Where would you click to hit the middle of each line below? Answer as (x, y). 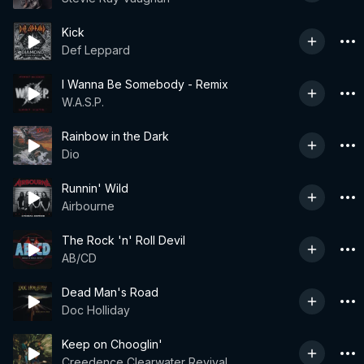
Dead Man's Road (110, 292)
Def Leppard (96, 50)
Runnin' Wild (95, 188)
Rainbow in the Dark (115, 136)
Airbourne (88, 206)
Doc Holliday (96, 310)
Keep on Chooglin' (112, 344)
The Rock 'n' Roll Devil (123, 240)
